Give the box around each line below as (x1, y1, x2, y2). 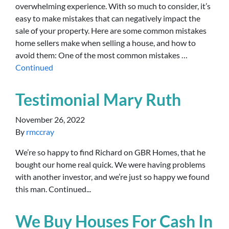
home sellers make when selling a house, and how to (15, 38, 196, 48)
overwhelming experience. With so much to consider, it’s (15, 1, 211, 11)
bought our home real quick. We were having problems (15, 159, 205, 169)
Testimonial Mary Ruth (15, 89, 181, 109)
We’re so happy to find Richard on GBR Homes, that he (15, 147, 205, 157)
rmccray (26, 127, 54, 136)
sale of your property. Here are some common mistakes (15, 26, 207, 35)
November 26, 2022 (15, 114, 85, 124)
